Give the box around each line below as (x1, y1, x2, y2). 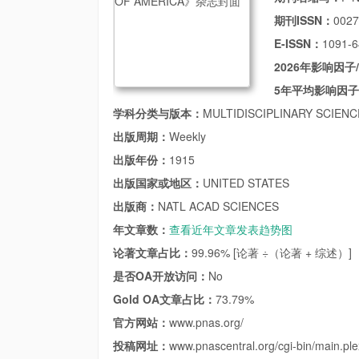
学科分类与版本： (113, 105, 203, 121)
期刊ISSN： (274, 12, 333, 28)
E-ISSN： (274, 35, 322, 51)
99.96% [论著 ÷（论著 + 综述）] (192, 244, 352, 260)
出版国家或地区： (113, 175, 203, 191)
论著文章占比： (113, 244, 192, 260)
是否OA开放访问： (113, 268, 208, 284)
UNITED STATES (203, 175, 289, 191)
